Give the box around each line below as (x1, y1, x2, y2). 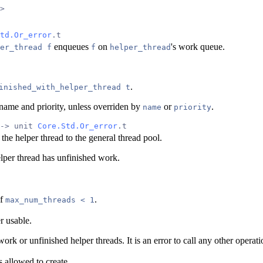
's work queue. (171, 41, 225, 52)
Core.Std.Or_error (38, 121, 117, 130)
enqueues (52, 41, 91, 52)
